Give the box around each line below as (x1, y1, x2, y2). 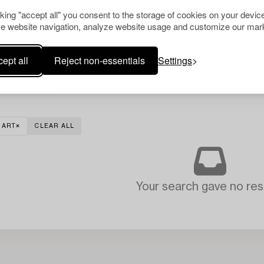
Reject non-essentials (54, 53, 145, 67)
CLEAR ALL (35, 123, 75, 129)
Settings (158, 53, 192, 67)
